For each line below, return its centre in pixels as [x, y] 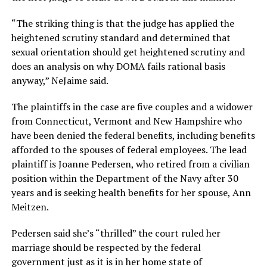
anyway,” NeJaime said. [60, 80]
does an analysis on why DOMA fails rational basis [118, 66]
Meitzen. [30, 207]
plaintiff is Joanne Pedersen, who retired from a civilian [130, 164]
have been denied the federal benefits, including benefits [133, 135]
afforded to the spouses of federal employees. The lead [129, 150]
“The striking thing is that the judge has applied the [122, 23]
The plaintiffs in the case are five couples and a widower [132, 107]
